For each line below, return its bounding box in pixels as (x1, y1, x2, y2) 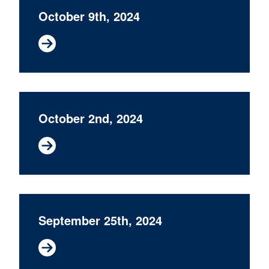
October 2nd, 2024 (38, 109, 143, 127)
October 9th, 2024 (38, 7, 140, 25)
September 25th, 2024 (38, 211, 162, 229)
